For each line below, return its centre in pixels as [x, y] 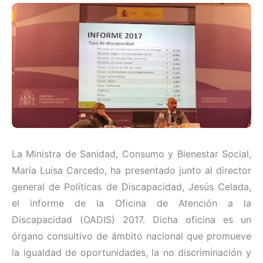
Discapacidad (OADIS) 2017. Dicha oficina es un [131, 220]
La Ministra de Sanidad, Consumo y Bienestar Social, [131, 154]
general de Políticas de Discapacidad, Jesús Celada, [131, 187]
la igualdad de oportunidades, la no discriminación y [131, 253]
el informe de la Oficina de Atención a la [131, 203]
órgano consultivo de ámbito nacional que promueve [131, 236]
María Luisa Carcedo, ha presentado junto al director [131, 171]
